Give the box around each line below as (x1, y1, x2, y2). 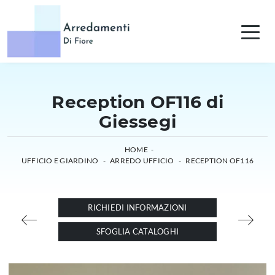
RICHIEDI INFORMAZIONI (88, 203, 187, 212)
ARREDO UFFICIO (110, 156, 174, 165)
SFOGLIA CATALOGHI (96, 227, 179, 236)
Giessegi (99, 111, 176, 132)
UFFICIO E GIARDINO (21, 156, 99, 165)
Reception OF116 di (52, 91, 223, 112)
